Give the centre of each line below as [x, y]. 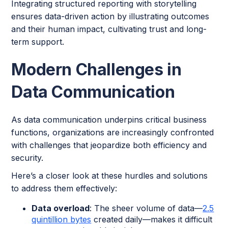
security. [27, 158]
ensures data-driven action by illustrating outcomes [110, 17]
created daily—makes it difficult [152, 220]
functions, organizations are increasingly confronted [113, 133]
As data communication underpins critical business [109, 120]
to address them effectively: [64, 189]
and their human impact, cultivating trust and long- [109, 29]
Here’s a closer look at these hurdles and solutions [110, 176]
